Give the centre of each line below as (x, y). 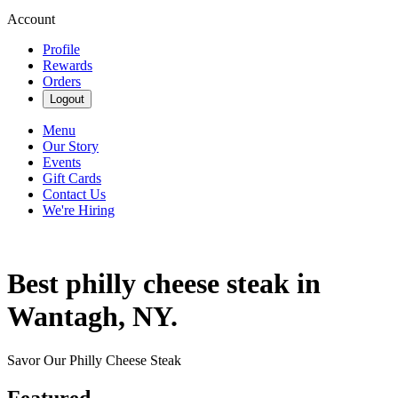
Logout (67, 99)
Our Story (71, 146)
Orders (62, 81)
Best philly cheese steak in (164, 284)
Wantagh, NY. (92, 317)
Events (62, 162)
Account (31, 19)
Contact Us (74, 194)
